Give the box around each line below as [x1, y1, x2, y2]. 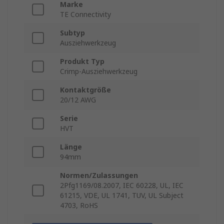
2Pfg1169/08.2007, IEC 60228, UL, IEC [60, 180, 183, 190]
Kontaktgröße [60, 85, 111, 95]
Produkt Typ [60, 56, 104, 66]
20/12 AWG [60, 95, 96, 105]
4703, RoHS [60, 200, 98, 210]
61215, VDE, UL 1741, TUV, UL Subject [60, 190, 183, 200]
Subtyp [60, 28, 85, 38]
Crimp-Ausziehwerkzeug [60, 66, 137, 76]
